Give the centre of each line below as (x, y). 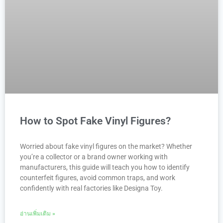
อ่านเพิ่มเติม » (38, 213)
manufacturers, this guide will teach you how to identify (105, 167)
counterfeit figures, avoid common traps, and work (98, 177)
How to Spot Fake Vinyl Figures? (95, 121)
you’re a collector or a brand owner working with (94, 157)
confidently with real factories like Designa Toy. (91, 188)
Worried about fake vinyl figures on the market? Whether (106, 146)
